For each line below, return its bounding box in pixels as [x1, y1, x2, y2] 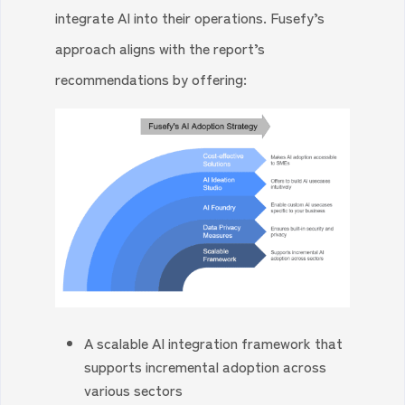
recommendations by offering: [55, 68, 248, 89]
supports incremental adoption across [84, 355, 327, 378]
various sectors [84, 379, 184, 401]
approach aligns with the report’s [55, 37, 266, 59]
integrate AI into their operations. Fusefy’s [55, 6, 325, 28]
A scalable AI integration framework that [84, 332, 344, 354]
